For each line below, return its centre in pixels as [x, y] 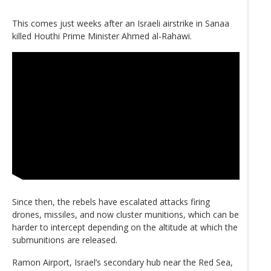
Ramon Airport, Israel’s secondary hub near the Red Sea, [122, 263]
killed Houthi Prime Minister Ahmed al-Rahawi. [102, 36]
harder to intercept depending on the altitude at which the [125, 227]
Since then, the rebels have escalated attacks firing [111, 202]
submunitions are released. [65, 240]
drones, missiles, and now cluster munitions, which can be [126, 215]
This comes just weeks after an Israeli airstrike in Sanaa [121, 23]
